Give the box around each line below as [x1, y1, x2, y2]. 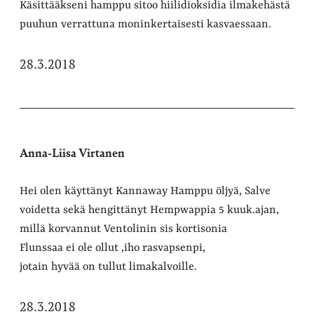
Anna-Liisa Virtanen [20, 143, 125, 161]
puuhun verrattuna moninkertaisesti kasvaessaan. [20, 18, 271, 31]
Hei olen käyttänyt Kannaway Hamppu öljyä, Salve [20, 184, 271, 198]
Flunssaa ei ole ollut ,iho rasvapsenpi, [20, 241, 205, 254]
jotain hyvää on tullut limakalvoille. [20, 260, 197, 273]
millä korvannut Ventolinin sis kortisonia [20, 222, 227, 235]
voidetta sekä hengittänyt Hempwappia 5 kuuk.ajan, [20, 203, 279, 217]
